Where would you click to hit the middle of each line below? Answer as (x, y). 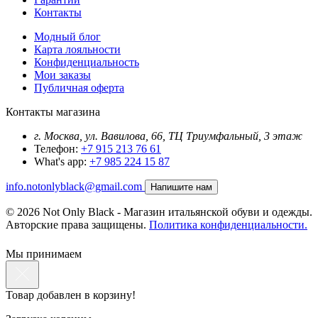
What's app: (60, 161)
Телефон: (56, 148)
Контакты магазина (53, 111)
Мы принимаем (44, 253)
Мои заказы (62, 75)
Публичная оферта (79, 87)
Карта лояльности (77, 49)
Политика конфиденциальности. (228, 224)
